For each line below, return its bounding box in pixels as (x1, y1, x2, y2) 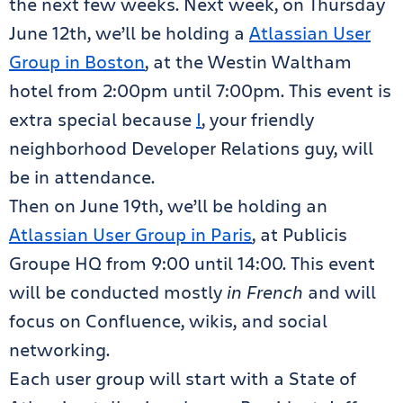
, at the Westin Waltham (145, 49, 352, 74)
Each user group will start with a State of (9, 366, 356, 390)
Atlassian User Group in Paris (9, 222, 252, 246)
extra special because (9, 107, 196, 131)
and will (303, 280, 376, 304)
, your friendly (201, 107, 314, 131)
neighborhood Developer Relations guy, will (9, 136, 373, 160)
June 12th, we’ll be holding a (9, 21, 249, 45)
